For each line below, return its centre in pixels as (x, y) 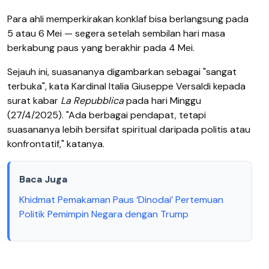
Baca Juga (43, 180)
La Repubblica (92, 101)
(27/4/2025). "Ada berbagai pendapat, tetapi (107, 115)
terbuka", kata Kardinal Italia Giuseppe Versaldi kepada (126, 86)
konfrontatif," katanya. (56, 144)
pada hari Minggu (162, 101)
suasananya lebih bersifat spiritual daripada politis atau (129, 130)
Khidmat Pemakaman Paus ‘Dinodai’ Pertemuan (121, 200)
